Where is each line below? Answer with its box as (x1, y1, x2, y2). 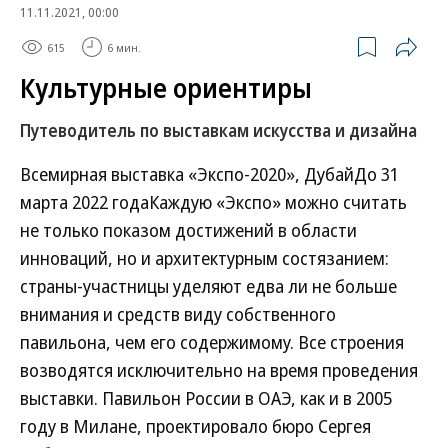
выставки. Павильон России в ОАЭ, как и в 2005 (20, 386, 392, 410)
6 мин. (107, 39, 141, 55)
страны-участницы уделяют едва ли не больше (20, 274, 397, 298)
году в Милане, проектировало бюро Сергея (20, 414, 371, 438)
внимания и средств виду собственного (20, 302, 336, 326)
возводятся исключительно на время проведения (20, 358, 418, 382)
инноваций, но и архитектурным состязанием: (20, 246, 389, 270)
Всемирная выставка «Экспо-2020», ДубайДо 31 (20, 162, 399, 186)
